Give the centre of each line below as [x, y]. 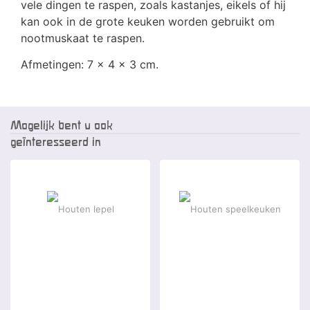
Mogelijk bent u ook [62, 125]
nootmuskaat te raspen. [83, 38]
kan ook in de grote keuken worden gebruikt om [148, 22]
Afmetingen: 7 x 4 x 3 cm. [90, 65]
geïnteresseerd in [56, 142]
